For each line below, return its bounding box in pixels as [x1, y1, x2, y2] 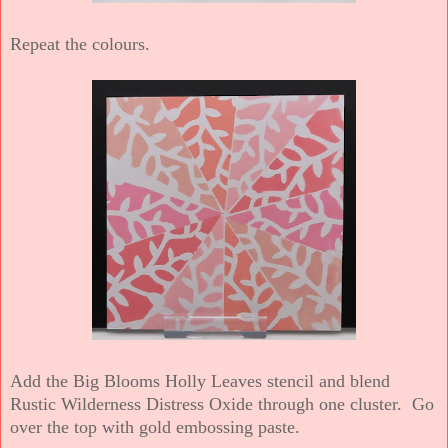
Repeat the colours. [10, 34, 150, 55]
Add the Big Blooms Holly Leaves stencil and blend [10, 370, 390, 391]
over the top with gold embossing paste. [10, 416, 300, 437]
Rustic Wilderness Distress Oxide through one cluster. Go [10, 393, 434, 414]
